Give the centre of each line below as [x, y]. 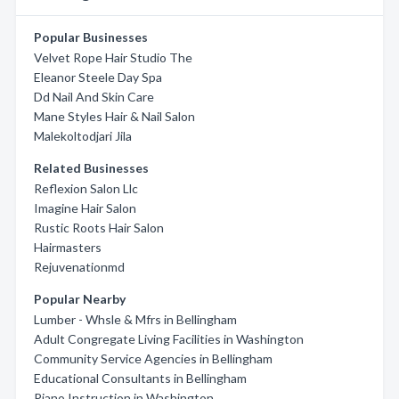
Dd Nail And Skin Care [94, 96]
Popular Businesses [91, 37]
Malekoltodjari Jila [83, 135]
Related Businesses [91, 167]
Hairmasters [68, 247]
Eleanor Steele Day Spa [98, 77]
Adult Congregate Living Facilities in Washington [169, 338]
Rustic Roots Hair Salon [99, 227]
